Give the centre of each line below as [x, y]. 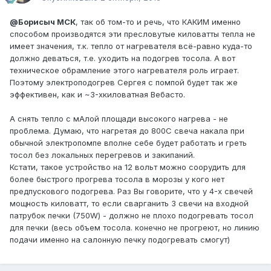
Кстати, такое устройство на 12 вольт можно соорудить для [128, 167]
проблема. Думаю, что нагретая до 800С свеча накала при [127, 131]
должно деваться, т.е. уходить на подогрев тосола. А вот [122, 58]
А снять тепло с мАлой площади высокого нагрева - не [119, 119]
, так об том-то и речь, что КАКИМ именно [158, 22]
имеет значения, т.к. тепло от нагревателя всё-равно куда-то [131, 46]
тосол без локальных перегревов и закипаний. [102, 155]
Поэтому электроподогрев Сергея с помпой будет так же [124, 83]
